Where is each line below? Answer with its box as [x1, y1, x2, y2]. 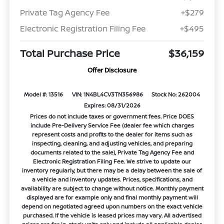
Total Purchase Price [19, 46, 120, 60]
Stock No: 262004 [151, 90, 200, 98]
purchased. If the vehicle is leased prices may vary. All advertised [22, 211, 201, 219]
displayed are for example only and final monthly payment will [26, 193, 198, 201]
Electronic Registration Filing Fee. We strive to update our [33, 157, 191, 165]
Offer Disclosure [87, 65, 136, 74]
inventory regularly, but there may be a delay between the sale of [22, 166, 202, 174]
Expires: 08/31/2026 [83, 101, 140, 109]
